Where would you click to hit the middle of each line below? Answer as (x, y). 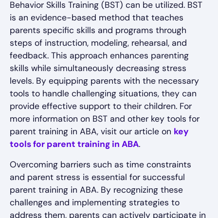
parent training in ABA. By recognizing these (96, 190)
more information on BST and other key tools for (105, 119)
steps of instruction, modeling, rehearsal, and (98, 43)
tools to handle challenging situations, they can (103, 94)
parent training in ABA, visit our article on (92, 132)
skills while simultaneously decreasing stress (98, 68)
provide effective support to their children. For (101, 106)
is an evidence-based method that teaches (97, 18)
